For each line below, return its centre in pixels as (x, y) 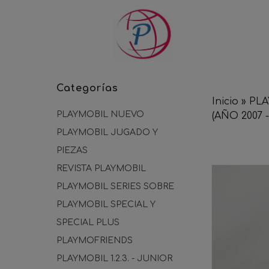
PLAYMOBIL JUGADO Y (107, 132)
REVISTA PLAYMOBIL (101, 168)
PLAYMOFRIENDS (95, 240)
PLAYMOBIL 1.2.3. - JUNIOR (114, 258)
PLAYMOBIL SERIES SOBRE (115, 186)
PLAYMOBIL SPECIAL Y (106, 204)
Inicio (225, 101)
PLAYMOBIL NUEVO (100, 114)
